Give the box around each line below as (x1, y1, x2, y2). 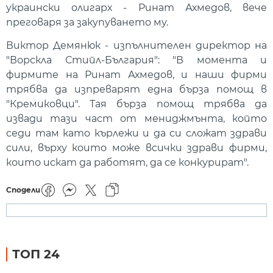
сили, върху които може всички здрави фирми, (6, 142, 267, 154)
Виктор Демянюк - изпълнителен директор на (6, 40, 267, 52)
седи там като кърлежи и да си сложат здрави (6, 127, 267, 140)
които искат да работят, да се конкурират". (6, 157, 249, 169)
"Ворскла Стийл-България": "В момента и (6, 54, 267, 66)
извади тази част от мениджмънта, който (6, 113, 267, 125)
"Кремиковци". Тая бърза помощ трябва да (6, 98, 267, 110)
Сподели (6, 185, 40, 194)
